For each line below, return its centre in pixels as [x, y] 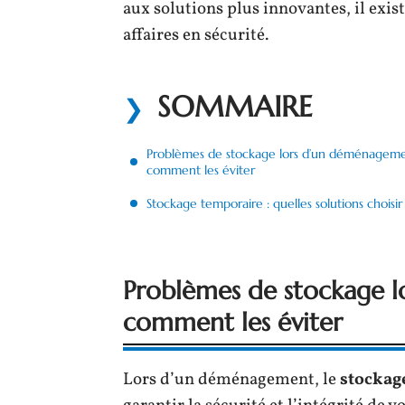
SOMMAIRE [235, 107]
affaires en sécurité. [196, 35]
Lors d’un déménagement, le [231, 379]
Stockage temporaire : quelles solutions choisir [274, 203]
